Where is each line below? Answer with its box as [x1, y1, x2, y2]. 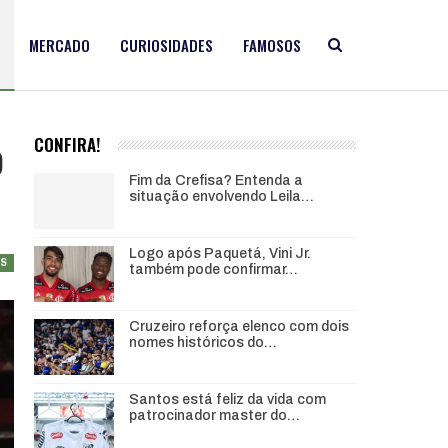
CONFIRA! [33, 132, 101, 157]
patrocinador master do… [128, 408, 300, 424]
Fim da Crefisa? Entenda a [128, 173, 303, 189]
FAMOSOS [243, 34, 301, 56]
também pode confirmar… [128, 262, 298, 278]
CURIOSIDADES [120, 34, 213, 56]
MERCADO [29, 34, 90, 56]
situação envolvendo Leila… [128, 189, 314, 205]
